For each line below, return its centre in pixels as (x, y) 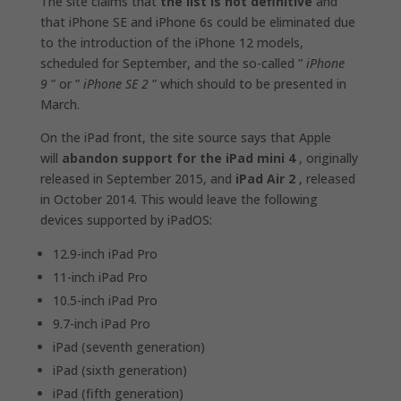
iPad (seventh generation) (128, 346)
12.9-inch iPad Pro (105, 253)
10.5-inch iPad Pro (105, 300)
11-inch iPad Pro (100, 277)
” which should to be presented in (247, 83)
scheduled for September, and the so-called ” (173, 63)
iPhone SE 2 (115, 83)
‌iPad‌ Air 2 (265, 178)
